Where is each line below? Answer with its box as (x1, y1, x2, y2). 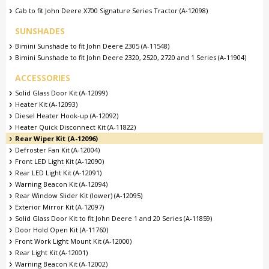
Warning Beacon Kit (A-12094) (15, 180, 107, 189)
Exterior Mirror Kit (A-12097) (15, 202, 104, 211)
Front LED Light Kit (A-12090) (15, 157, 104, 166)
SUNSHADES (15, 25, 65, 37)
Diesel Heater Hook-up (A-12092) (15, 111, 118, 120)
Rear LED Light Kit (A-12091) (15, 168, 101, 177)
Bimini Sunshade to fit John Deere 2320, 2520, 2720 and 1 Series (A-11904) (15, 53, 246, 62)
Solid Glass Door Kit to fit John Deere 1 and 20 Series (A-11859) (15, 214, 212, 223)
